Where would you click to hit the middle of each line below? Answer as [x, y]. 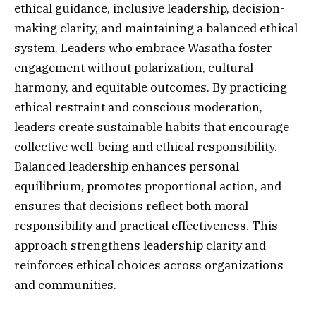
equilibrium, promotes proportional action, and [148, 187]
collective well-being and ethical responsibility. [146, 147]
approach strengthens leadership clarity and [140, 246]
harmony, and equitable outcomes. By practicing [151, 88]
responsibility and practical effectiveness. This [146, 226]
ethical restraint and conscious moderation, [138, 108]
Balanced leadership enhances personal [127, 167]
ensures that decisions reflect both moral [131, 206]
